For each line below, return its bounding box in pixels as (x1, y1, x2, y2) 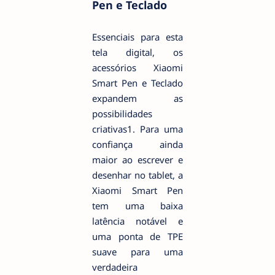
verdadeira (92, 260, 137, 273)
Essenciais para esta (92, 30, 183, 43)
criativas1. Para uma (92, 122, 183, 135)
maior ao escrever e (92, 153, 183, 166)
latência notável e (92, 214, 183, 227)
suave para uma (92, 245, 183, 258)
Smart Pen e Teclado (92, 76, 183, 89)
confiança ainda (92, 137, 183, 150)
